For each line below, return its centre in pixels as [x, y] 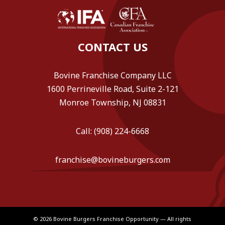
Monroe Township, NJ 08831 [113, 102]
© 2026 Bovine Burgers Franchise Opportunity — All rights [113, 218]
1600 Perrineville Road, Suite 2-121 [113, 89]
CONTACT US [113, 46]
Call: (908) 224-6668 [113, 131]
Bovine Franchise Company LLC [113, 75]
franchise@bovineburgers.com [113, 159]
